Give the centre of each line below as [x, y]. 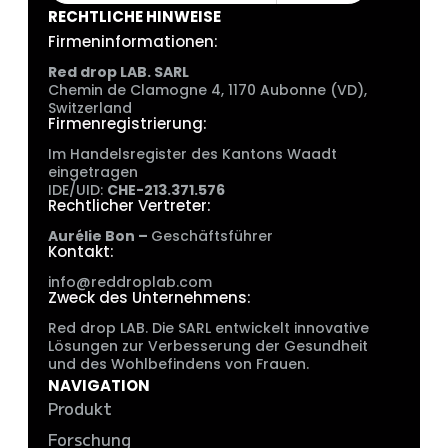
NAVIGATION [99, 386]
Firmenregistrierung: [127, 124]
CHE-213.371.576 [166, 190]
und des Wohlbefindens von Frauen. [178, 364]
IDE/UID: [77, 190]
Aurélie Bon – [99, 236]
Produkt [80, 408]
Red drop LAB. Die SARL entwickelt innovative [208, 328]
